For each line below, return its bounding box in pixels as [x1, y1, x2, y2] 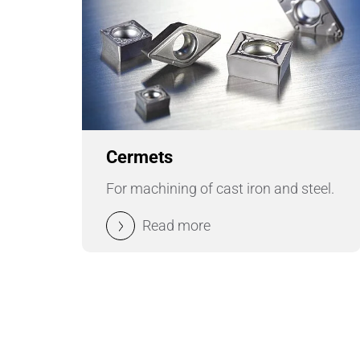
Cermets [106, 146, 173, 167]
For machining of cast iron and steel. [106, 180, 334, 198]
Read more [142, 217, 211, 235]
